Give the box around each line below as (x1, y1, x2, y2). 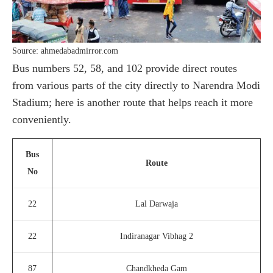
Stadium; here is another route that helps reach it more (12, 96, 253, 108)
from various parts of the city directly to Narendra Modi (12, 79, 260, 91)
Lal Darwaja (135, 199, 178, 208)
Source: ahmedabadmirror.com (12, 46, 118, 55)
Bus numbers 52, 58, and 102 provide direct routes (12, 62, 237, 74)
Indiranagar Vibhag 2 (119, 231, 193, 241)
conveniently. (12, 113, 71, 126)
